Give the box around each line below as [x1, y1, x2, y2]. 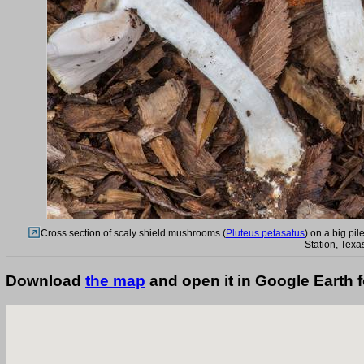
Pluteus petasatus [226, 227, 305, 239]
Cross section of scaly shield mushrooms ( [41, 227, 226, 239]
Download [6, 271, 85, 289]
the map [85, 271, 145, 289]
